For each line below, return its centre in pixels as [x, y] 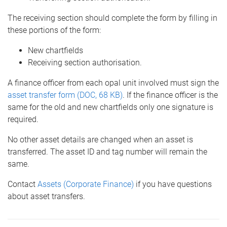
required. [23, 119]
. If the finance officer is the [170, 95]
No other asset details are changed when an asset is [100, 140]
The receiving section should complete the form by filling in [112, 18]
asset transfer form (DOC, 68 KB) [65, 95]
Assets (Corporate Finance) [86, 184]
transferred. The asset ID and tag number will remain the [107, 152]
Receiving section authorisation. [85, 63]
